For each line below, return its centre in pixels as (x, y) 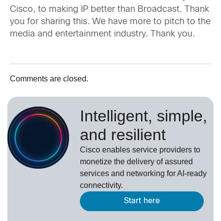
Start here (142, 201)
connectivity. (101, 185)
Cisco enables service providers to (140, 150)
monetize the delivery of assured (136, 162)
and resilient (123, 135)
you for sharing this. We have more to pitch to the (110, 22)
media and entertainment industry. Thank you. (102, 35)
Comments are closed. (49, 79)
